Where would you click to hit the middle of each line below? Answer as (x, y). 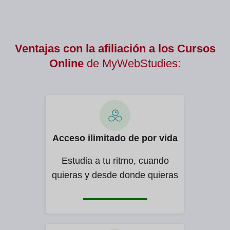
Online (66, 64)
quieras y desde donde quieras (115, 175)
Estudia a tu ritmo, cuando (115, 161)
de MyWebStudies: (132, 64)
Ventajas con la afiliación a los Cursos (115, 49)
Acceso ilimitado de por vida (115, 138)
